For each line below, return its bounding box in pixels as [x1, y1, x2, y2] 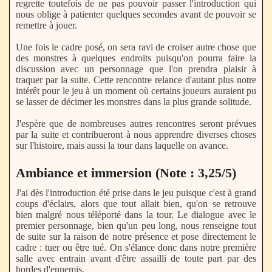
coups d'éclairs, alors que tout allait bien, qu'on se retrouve [16, 198, 256, 209]
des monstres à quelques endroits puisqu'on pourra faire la [16, 53, 256, 64]
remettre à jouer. [16, 20, 77, 31]
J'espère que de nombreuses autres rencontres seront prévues [16, 118, 256, 129]
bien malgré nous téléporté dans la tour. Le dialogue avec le [16, 209, 256, 220]
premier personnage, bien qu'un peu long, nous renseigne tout [16, 220, 256, 231]
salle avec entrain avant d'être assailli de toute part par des [16, 253, 256, 263]
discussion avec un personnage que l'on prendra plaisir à [16, 64, 256, 75]
